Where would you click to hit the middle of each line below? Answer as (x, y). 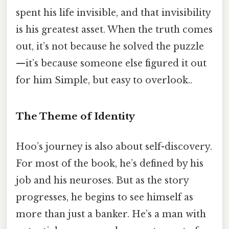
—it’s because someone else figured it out (111, 64)
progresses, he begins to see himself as (105, 198)
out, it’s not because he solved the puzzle (110, 47)
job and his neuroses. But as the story (102, 181)
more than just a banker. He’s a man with (111, 214)
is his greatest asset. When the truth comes (114, 30)
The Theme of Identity (75, 116)
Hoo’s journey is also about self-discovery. (114, 147)
